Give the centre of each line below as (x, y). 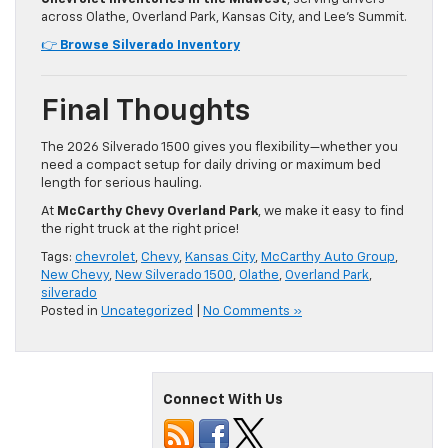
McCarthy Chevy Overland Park (157, 212)
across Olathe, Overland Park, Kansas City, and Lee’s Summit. (224, 18)
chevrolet (105, 258)
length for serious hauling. (121, 184)
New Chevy (75, 276)
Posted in (71, 312)
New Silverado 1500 (174, 276)
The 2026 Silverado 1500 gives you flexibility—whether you (219, 148)
